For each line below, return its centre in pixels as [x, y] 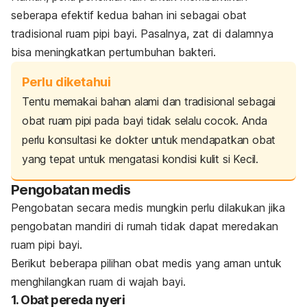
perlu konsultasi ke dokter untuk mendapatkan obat [149, 139]
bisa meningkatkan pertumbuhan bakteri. [113, 52]
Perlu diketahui [66, 82]
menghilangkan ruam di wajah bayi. [98, 281]
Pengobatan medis [71, 189]
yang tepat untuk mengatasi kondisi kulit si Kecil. [140, 159]
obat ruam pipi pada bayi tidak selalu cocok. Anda [145, 120]
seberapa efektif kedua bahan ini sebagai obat [129, 15]
